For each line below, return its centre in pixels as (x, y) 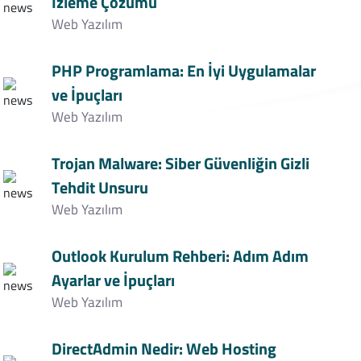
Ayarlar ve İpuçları (113, 280)
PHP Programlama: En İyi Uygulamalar (183, 71)
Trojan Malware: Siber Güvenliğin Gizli (180, 163)
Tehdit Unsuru (100, 187)
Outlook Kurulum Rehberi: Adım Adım (180, 256)
